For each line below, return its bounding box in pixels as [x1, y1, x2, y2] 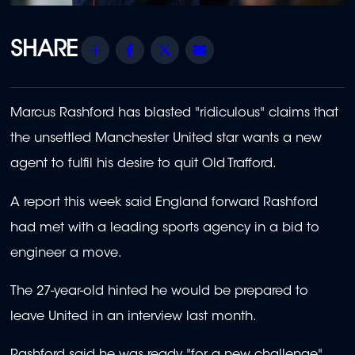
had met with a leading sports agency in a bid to [10, 221, 319, 235]
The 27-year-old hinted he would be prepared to [10, 285, 308, 299]
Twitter [179, 43, 216, 56]
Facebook [144, 43, 206, 56]
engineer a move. [10, 246, 122, 260]
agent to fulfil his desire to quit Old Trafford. [10, 158, 277, 171]
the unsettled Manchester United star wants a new [10, 132, 322, 146]
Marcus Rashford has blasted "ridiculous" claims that [10, 107, 338, 120]
